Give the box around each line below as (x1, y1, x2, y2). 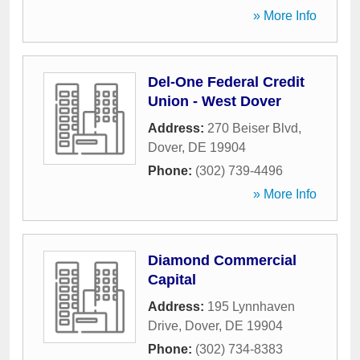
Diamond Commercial (148, 252, 297, 268)
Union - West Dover (148, 93, 281, 109)
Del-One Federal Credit (148, 74, 305, 90)
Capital (148, 272, 196, 288)
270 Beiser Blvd (207, 121, 298, 135)
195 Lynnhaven (207, 300, 295, 313)
